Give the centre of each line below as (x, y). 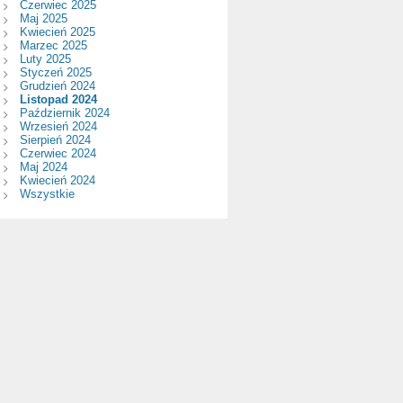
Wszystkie (47, 193)
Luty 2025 (45, 58)
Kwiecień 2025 (57, 31)
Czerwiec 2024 (58, 153)
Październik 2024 (64, 112)
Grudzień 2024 (57, 85)
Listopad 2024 (58, 99)
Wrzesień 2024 (58, 126)
